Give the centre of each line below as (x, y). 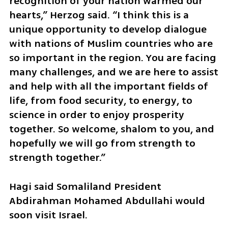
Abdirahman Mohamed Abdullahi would (107, 201)
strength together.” (57, 158)
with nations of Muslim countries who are (111, 44)
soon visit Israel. (48, 215)
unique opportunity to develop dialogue (108, 30)
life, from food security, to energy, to (101, 101)
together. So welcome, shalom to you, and (111, 129)
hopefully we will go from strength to (102, 144)
